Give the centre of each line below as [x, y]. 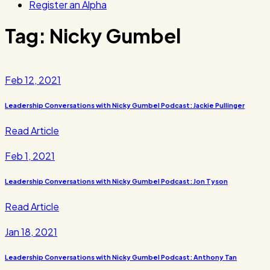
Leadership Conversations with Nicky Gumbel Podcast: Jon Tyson [116, 181]
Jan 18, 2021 [31, 231]
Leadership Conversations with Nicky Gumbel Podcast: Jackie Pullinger [125, 105]
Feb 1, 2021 [30, 155]
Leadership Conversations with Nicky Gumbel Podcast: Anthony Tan [121, 257]
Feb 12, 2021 [33, 80]
